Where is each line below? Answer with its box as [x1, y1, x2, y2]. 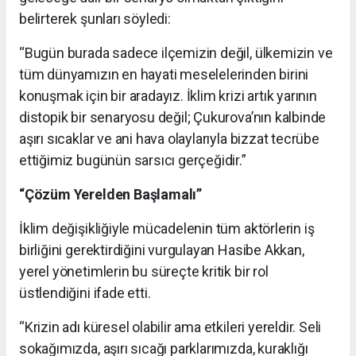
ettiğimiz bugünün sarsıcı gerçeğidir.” [19, 151, 246, 168]
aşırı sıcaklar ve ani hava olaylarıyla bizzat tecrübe [19, 130, 319, 147]
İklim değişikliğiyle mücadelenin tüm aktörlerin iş [19, 219, 315, 237]
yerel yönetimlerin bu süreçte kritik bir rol [19, 262, 269, 280]
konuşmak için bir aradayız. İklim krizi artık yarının [19, 87, 317, 104]
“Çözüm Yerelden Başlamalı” [19, 185, 203, 203]
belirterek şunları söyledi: [19, 10, 171, 27]
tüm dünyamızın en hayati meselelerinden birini [19, 65, 309, 83]
